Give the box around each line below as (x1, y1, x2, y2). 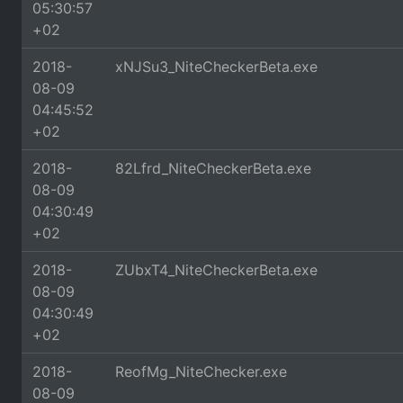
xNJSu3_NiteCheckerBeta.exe (115, 58, 318, 76)
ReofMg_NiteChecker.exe (115, 363, 287, 381)
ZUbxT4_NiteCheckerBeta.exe (115, 261, 318, 279)
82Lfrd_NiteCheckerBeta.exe (115, 159, 311, 177)
